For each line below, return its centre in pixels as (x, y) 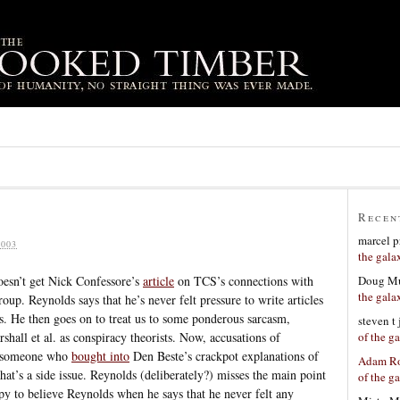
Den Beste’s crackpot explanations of (224, 355)
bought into (100, 355)
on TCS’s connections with (244, 280)
